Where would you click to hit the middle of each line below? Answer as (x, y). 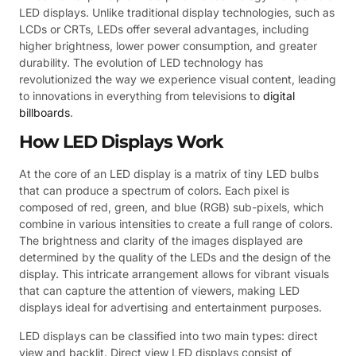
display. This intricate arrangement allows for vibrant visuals (174, 274)
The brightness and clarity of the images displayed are (161, 241)
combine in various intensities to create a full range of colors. (176, 224)
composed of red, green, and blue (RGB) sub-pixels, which (171, 207)
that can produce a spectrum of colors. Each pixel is (154, 191)
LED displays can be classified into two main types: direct (168, 335)
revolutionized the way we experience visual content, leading (178, 79)
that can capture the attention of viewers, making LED (159, 291)
